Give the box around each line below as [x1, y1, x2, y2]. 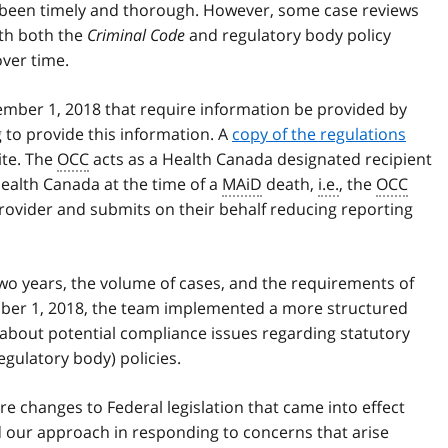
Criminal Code [87, 24, 185, 47]
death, [262, 173, 318, 196]
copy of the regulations [232, 123, 406, 146]
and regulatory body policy [185, 24, 391, 47]
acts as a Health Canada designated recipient [89, 148, 432, 171]
